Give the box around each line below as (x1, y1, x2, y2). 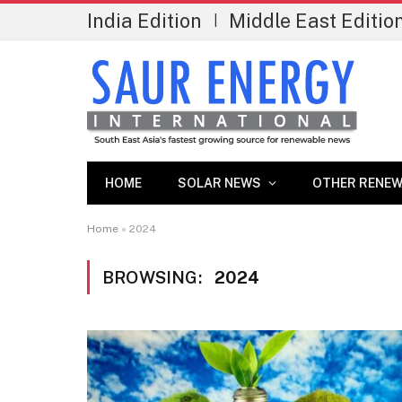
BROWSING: (102, 267, 205, 287)
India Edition (87, 9, 202, 32)
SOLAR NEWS (178, 176, 261, 190)
